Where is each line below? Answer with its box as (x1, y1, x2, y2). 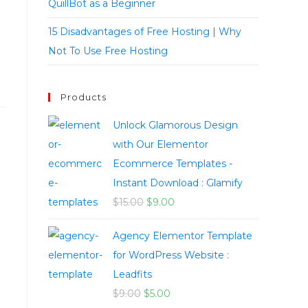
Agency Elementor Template (113, 230, 252, 243)
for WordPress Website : (113, 249, 229, 262)
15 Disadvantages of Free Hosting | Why (48, 25, 241, 38)
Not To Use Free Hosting (48, 45, 168, 58)
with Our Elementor (113, 138, 208, 151)
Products (60, 91, 107, 103)
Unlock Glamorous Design (113, 119, 238, 132)
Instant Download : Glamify (113, 177, 243, 190)
